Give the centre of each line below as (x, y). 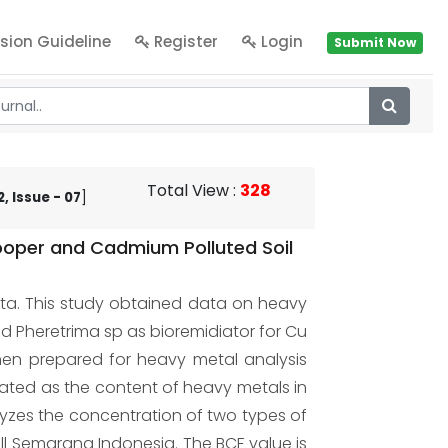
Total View (188, 190)
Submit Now (375, 42)
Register (184, 41)
